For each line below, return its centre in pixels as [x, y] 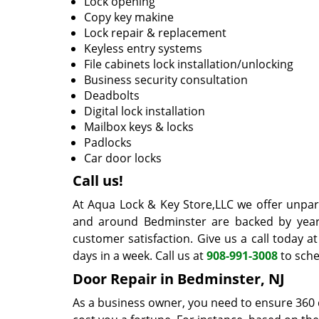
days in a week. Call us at [140, 256]
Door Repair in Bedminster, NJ [179, 279]
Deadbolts [112, 95]
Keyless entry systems [143, 48]
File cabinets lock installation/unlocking [189, 64]
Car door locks [123, 158]
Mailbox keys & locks [139, 127]
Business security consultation [166, 80]
